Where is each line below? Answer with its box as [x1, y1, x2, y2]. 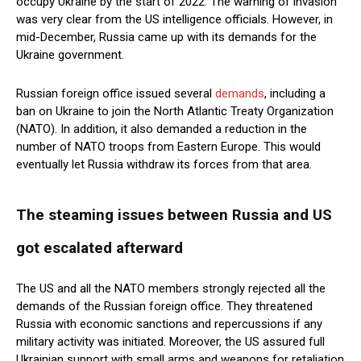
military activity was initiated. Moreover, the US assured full [16, 334, 325, 350]
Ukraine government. [16, 48, 124, 63]
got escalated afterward [16, 239, 183, 258]
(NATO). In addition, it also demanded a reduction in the [16, 122, 307, 137]
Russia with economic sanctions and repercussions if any [16, 317, 322, 332]
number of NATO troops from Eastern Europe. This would [16, 139, 321, 155]
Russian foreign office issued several [16, 86, 215, 102]
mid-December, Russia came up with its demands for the [16, 30, 317, 45]
